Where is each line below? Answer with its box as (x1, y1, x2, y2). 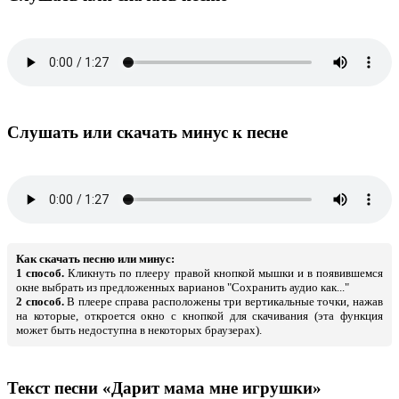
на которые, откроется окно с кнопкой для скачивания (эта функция (16, 308, 383, 322)
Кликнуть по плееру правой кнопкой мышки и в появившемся (64, 265, 384, 280)
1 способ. (16, 265, 65, 280)
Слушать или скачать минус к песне (7, 122, 288, 142)
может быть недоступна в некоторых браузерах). (16, 322, 262, 337)
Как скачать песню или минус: (16, 251, 175, 265)
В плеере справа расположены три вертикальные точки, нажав (63, 294, 384, 308)
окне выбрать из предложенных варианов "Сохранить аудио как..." (16, 280, 349, 294)
